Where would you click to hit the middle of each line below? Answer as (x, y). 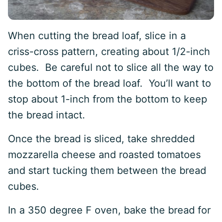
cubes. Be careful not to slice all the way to (111, 67)
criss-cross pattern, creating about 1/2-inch (109, 52)
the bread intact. (47, 115)
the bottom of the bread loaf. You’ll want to (110, 83)
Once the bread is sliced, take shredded (101, 139)
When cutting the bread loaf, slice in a (97, 36)
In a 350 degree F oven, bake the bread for (109, 210)
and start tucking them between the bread (107, 170)
